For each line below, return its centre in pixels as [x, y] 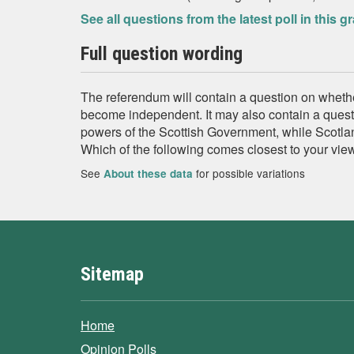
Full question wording [162, 54]
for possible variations [249, 173]
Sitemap [112, 274]
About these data [148, 173]
